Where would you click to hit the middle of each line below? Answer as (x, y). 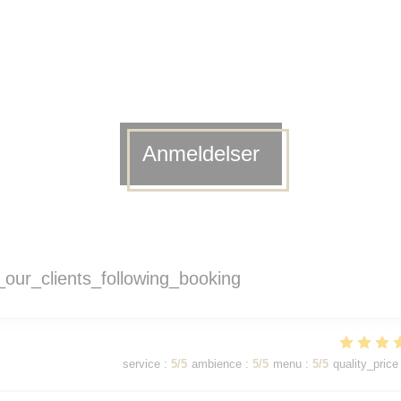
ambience (217, 364)
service (141, 364)
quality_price (366, 364)
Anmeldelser (200, 154)
